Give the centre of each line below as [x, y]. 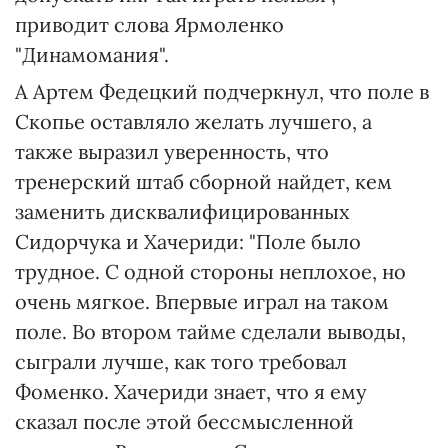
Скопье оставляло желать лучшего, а [193, 121]
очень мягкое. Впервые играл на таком [202, 301]
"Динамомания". [92, 54]
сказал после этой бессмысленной [184, 421]
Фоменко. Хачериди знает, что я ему [191, 391]
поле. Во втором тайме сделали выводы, [210, 331]
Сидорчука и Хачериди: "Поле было [188, 241]
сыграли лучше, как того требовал [181, 361]
